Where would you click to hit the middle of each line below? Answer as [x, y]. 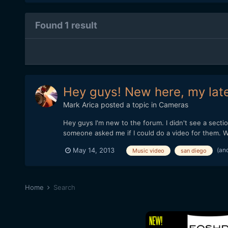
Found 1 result [66, 25]
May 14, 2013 [93, 150]
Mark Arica [81, 105]
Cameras [173, 105]
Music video [148, 150]
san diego [193, 150]
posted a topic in [129, 105]
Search [64, 187]
